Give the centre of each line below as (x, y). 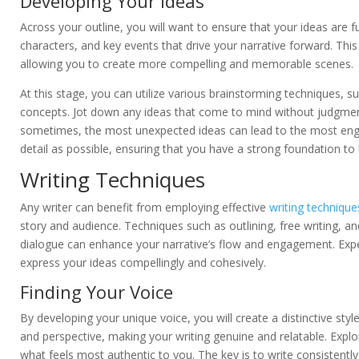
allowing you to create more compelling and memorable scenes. (187, 64)
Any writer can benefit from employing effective (145, 208)
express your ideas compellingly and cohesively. (143, 263)
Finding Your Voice (97, 292)
